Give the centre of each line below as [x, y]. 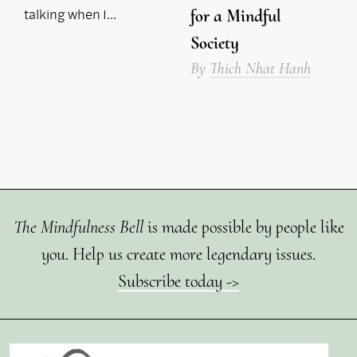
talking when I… [70, 14]
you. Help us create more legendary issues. [178, 255]
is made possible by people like [243, 228]
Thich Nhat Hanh [260, 69]
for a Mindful [236, 16]
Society [215, 43]
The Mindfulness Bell [78, 228]
